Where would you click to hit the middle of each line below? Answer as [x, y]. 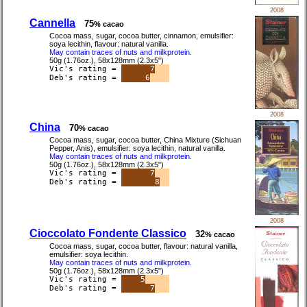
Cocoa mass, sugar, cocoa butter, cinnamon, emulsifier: [142, 36]
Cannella [52, 23]
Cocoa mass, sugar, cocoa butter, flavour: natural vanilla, [144, 246]
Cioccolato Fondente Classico [108, 234]
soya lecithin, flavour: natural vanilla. [109, 44]
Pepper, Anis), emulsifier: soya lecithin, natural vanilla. [137, 148]
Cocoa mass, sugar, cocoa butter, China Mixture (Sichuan [145, 140]
